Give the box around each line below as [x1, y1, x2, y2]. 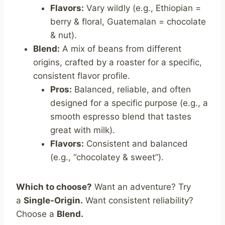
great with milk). [50, 125, 115, 136]
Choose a [16, 209, 57, 219]
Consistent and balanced [84, 139, 188, 149]
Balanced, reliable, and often [72, 84, 191, 95]
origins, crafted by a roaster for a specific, [33, 57, 202, 68]
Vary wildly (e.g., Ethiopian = [84, 3, 201, 14]
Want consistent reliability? [83, 195, 193, 206]
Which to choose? [16, 182, 92, 192]
